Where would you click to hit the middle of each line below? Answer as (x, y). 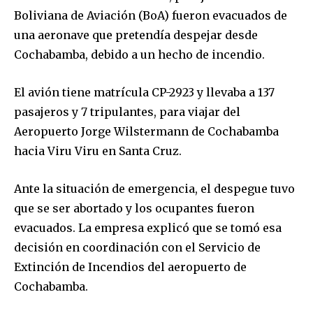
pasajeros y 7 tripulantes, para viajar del (127, 112)
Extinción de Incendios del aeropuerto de (130, 267)
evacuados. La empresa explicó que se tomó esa (148, 228)
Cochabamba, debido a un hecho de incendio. (139, 55)
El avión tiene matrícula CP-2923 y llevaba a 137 (144, 93)
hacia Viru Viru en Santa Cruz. (98, 151)
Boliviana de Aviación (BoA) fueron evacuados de (151, 16)
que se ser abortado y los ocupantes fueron (134, 209)
